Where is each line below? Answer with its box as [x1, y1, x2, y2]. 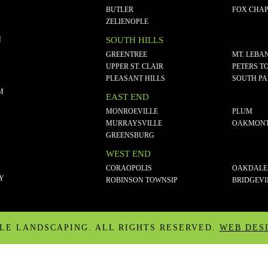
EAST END [106, 92, 150, 102]
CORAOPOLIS [106, 164, 153, 172]
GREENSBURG [106, 131, 155, 139]
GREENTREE [106, 50, 148, 59]
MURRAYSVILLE [106, 119, 163, 127]
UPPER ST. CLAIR [106, 62, 164, 71]
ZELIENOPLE [106, 17, 149, 26]
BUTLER [106, 5, 134, 14]
